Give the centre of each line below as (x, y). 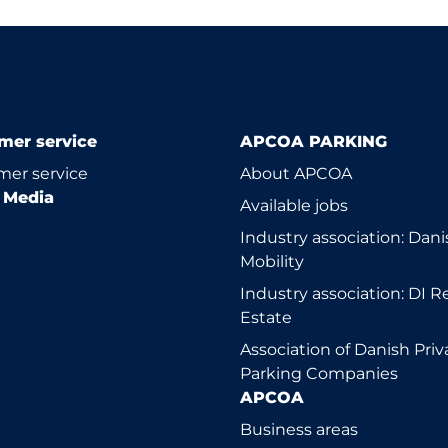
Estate (266, 317)
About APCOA (296, 173)
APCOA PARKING (313, 141)
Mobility (272, 261)
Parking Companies (319, 373)
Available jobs (294, 205)
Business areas (299, 429)
